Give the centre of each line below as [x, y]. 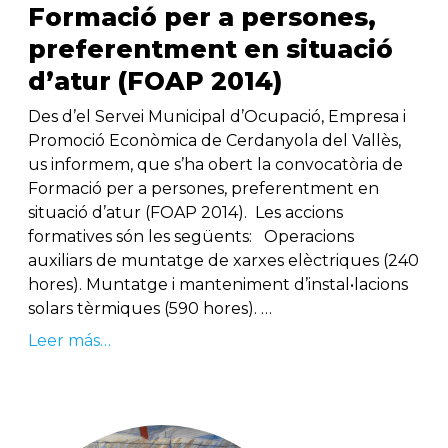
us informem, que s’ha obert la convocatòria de [215, 165]
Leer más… [69, 341]
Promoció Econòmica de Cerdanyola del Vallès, [214, 141]
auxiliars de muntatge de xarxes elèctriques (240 [223, 261]
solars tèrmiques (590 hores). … [150, 309]
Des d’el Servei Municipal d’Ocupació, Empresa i [217, 117]
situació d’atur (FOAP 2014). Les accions [185, 213]
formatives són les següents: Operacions [191, 237]
